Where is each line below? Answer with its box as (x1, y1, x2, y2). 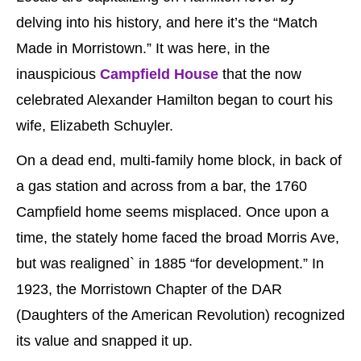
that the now (218, 66, 301, 83)
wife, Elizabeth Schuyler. (16, 118, 173, 135)
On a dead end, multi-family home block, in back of (16, 152, 342, 169)
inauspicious (16, 66, 100, 83)
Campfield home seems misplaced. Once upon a (16, 204, 329, 221)
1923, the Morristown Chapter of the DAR (16, 281, 282, 298)
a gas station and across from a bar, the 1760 (16, 178, 307, 195)
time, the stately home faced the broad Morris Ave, (16, 230, 339, 247)
